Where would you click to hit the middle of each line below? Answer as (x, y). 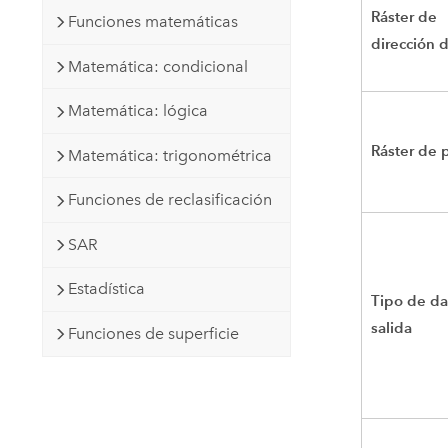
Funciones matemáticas (152, 21)
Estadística (106, 289)
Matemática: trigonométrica (169, 155)
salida (392, 328)
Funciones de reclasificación (169, 200)
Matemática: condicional (157, 66)
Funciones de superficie (153, 333)
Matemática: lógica (137, 111)
